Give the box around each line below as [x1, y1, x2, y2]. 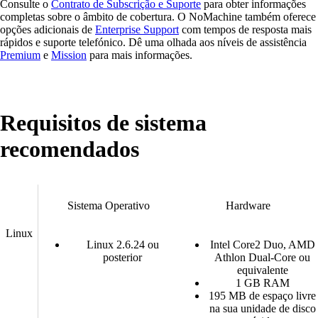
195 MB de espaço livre [209, 290, 316, 302]
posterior [103, 251, 142, 264]
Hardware [226, 199, 270, 212]
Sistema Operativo [67, 199, 150, 212]
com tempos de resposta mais [179, 23, 312, 36]
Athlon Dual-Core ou [214, 251, 310, 264]
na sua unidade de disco [209, 302, 316, 315]
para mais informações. [87, 49, 192, 62]
